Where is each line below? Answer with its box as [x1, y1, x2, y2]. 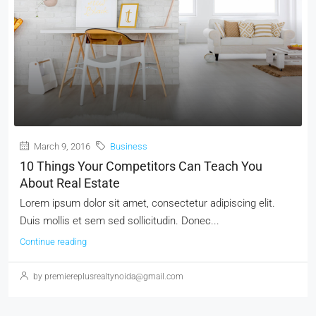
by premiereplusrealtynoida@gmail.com [31, 272, 183, 282]
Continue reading [20, 236, 87, 248]
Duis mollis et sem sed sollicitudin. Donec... [20, 214, 219, 228]
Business [110, 141, 147, 152]
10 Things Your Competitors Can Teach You [20, 159, 262, 174]
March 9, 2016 [32, 141, 90, 152]
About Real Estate [20, 176, 120, 191]
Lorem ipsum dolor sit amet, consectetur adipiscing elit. [20, 197, 275, 210]
